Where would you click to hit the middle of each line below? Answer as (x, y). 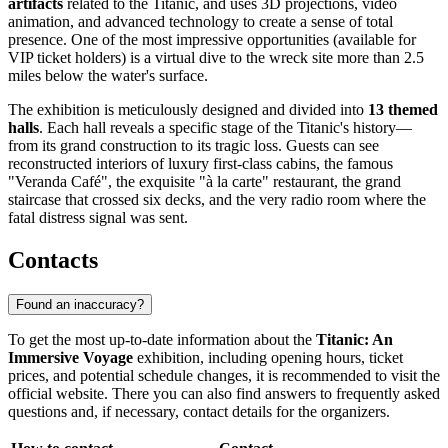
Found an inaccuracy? (80, 304)
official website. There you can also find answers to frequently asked (224, 393)
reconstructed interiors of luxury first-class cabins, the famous (200, 164)
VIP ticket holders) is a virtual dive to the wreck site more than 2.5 (216, 58)
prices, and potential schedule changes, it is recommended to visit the (224, 375)
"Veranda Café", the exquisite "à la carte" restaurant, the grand (204, 182)
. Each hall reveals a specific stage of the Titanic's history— (225, 128)
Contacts (53, 260)
